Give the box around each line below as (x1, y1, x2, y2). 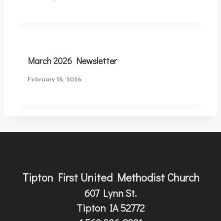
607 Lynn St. (84, 186, 137, 200)
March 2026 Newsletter (28, 55, 117, 67)
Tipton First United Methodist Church (22, 170, 199, 185)
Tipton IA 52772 (76, 201, 145, 215)
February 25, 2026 (28, 75, 81, 83)
